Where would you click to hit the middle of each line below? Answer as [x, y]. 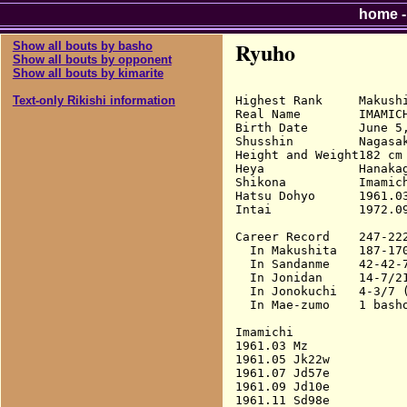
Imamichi [264, 332]
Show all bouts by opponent [92, 59]
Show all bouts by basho [82, 45]
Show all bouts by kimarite [88, 73]
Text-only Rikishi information [94, 100]
